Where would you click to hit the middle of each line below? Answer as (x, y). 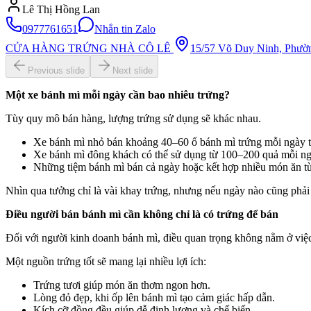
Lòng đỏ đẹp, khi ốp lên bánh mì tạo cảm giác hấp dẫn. (154, 298)
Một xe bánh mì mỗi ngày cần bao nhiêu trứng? (118, 95)
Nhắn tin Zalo (125, 29)
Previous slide (56, 71)
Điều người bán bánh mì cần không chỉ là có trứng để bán (142, 215)
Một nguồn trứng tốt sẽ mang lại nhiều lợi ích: (106, 262)
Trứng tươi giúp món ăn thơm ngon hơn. (122, 285)
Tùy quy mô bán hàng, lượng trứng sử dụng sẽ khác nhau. (133, 119)
